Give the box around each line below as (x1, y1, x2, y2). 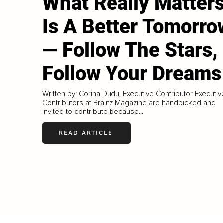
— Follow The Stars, (42, 38, 218, 62)
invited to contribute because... (42, 107, 143, 116)
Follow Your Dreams (42, 62, 221, 85)
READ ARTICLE (58, 129, 113, 137)
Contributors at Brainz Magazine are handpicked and (42, 98, 216, 107)
